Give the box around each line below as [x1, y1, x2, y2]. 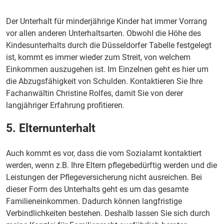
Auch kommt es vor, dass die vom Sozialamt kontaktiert [6, 148, 201, 158]
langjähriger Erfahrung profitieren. [6, 100, 124, 110]
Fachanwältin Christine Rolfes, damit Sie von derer [6, 88, 183, 98]
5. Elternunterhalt [6, 121, 95, 135]
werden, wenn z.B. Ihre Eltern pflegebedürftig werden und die [6, 160, 217, 170]
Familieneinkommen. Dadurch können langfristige [6, 196, 182, 206]
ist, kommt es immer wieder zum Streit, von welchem [6, 52, 190, 62]
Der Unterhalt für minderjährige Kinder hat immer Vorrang [6, 16, 207, 26]
